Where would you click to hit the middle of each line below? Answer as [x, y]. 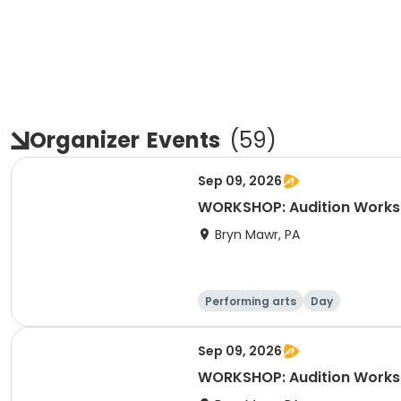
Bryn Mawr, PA [257, 235]
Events [183, 140]
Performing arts [251, 301]
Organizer [85, 140]
